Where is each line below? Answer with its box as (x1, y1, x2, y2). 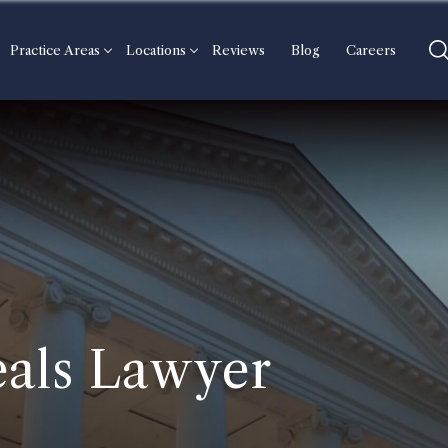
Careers (346, 42, 396, 58)
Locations (126, 42, 186, 58)
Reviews (212, 42, 265, 58)
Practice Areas (10, 42, 100, 58)
